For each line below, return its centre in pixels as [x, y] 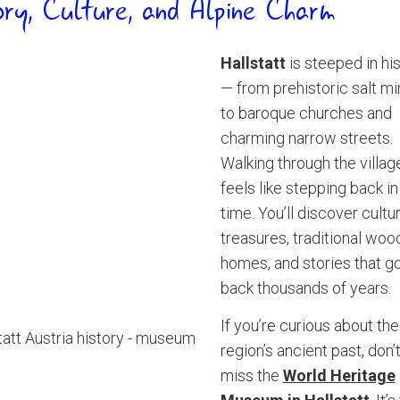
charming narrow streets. [306, 138]
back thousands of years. [305, 288]
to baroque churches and [306, 113]
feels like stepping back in [309, 188]
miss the [251, 375]
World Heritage [339, 375]
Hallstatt [253, 63]
